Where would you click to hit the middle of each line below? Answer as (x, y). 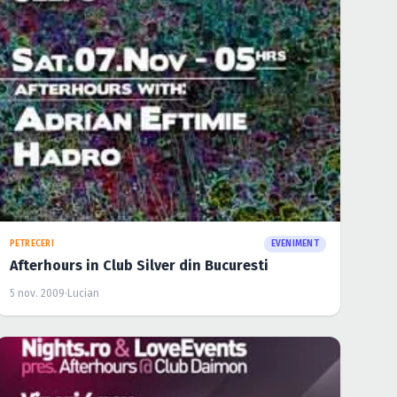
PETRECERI (31, 243)
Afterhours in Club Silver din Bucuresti (139, 265)
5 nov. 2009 (37, 293)
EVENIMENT (295, 243)
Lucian (83, 293)
